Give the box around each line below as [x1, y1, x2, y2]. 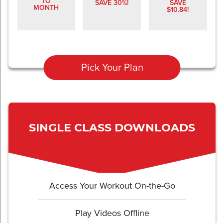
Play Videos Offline [75, 207, 149, 219]
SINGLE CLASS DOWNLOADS [29, 120, 195, 134]
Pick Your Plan [81, 61, 143, 74]
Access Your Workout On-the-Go [49, 180, 175, 191]
